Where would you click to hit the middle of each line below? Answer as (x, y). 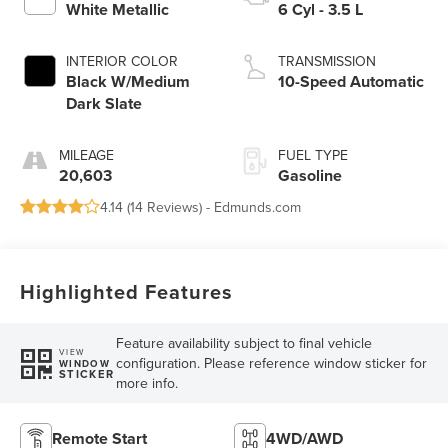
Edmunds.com (258, 207)
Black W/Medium (128, 82)
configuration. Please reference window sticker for (271, 363)
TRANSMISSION (327, 61)
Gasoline (310, 176)
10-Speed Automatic (351, 82)
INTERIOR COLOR (122, 61)
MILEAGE (87, 155)
